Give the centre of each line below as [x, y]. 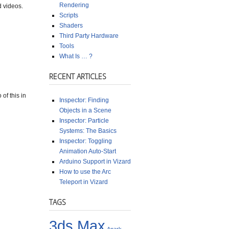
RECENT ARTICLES [78, 76]
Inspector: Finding [84, 100]
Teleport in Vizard [84, 182]
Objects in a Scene [85, 110]
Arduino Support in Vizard [95, 161]
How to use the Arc [85, 171]
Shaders [71, 25]
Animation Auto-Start [88, 151]
